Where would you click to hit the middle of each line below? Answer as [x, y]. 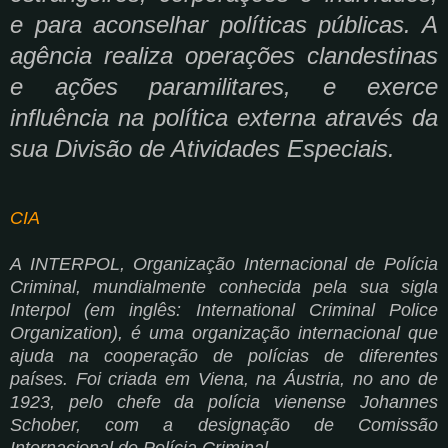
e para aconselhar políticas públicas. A [224, 24]
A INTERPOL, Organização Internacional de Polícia [224, 263]
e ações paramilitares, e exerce [224, 86]
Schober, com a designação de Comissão [224, 424]
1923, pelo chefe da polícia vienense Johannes [224, 401]
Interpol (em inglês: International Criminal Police [224, 309]
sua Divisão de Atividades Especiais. [202, 148]
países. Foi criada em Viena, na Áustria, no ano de [224, 378]
